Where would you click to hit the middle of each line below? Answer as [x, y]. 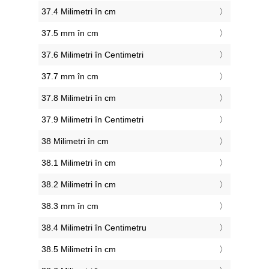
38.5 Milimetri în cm [79, 249]
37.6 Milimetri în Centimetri [92, 55]
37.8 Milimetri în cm [79, 98]
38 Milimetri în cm [75, 141]
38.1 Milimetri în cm [79, 163]
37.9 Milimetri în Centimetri [92, 120]
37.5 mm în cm [70, 33]
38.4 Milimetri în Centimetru [94, 228]
